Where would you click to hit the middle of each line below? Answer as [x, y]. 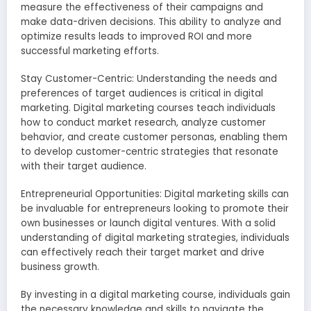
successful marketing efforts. [90, 51]
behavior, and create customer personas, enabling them [154, 137]
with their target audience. [84, 166]
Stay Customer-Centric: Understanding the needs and [149, 78]
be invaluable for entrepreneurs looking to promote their [155, 208]
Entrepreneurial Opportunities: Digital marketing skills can [155, 194]
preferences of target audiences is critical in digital [142, 93]
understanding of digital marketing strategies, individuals [155, 237]
